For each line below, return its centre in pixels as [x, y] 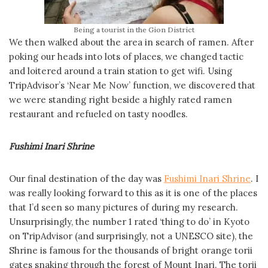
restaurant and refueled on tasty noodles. [98, 114]
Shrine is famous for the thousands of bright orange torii [131, 250]
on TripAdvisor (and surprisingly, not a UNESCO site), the [131, 236]
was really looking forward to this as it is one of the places [133, 193]
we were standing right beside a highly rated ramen [121, 100]
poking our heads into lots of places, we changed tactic [126, 57]
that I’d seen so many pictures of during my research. [124, 207]
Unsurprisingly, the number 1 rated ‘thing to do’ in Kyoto [129, 222]
